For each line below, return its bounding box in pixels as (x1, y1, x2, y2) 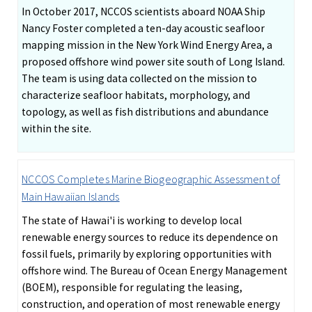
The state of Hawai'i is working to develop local (22, 214, 242, 228)
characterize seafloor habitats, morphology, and (22, 88, 251, 102)
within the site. (22, 122, 92, 136)
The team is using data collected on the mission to (22, 72, 258, 86)
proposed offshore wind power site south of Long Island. (22, 55, 286, 69)
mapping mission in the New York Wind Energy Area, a (22, 38, 273, 52)
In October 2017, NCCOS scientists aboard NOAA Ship (22, 5, 266, 19)
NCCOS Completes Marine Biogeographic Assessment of (22, 172, 281, 187)
